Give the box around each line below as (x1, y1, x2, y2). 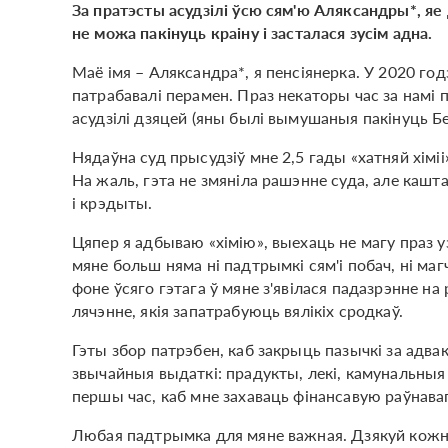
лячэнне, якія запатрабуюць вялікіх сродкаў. (72, 298, 403, 322)
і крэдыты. (72, 190, 153, 214)
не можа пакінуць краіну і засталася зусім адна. (72, 20, 433, 44)
